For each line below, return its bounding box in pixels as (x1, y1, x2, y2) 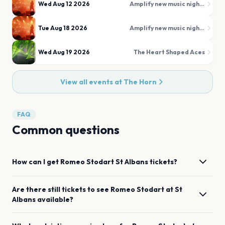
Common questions (12, 122, 120, 137)
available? (37, 195, 73, 204)
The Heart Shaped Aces (134, 48, 205, 56)
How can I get (12, 157, 60, 166)
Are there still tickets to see (12, 185, 110, 194)
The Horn (124, 77, 157, 86)
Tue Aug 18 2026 (38, 24, 87, 32)
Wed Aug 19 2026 (38, 48, 90, 56)
